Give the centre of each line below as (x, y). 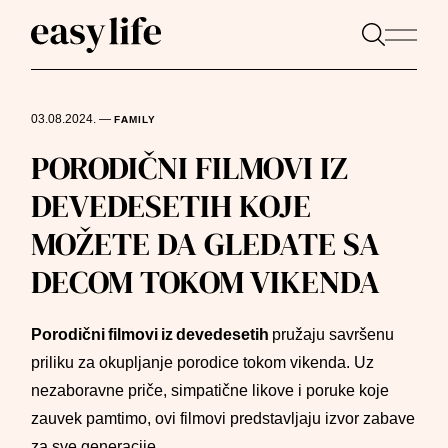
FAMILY (135, 120)
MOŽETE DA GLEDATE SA (206, 244)
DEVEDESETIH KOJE (171, 206)
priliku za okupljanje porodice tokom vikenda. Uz (203, 362)
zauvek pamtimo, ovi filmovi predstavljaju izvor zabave (223, 418)
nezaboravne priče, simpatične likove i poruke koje (210, 390)
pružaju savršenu (333, 334)
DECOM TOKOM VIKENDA (206, 282)
